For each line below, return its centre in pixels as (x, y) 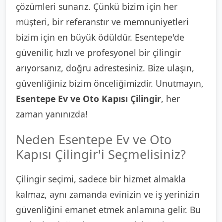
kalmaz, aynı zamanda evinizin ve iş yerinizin (108, 194)
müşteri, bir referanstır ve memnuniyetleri (102, 22)
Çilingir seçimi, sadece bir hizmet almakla (101, 179)
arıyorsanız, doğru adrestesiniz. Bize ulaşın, (105, 68)
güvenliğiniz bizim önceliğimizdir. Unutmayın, (110, 83)
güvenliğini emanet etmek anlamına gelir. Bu (108, 210)
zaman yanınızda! (52, 114)
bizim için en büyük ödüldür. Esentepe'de (100, 37)
